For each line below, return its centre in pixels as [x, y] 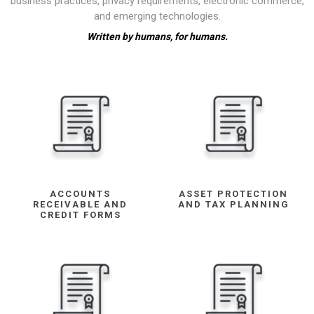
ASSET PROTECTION [234, 194]
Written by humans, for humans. [157, 36]
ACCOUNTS [81, 194]
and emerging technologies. [157, 16]
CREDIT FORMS [80, 215]
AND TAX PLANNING [233, 205]
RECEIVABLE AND [81, 205]
